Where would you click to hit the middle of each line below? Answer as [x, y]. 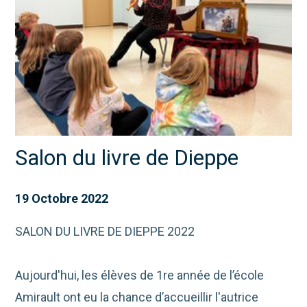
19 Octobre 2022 [62, 198]
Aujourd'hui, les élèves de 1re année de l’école [140, 275]
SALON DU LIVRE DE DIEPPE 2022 [105, 231]
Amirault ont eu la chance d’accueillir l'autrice [137, 297]
